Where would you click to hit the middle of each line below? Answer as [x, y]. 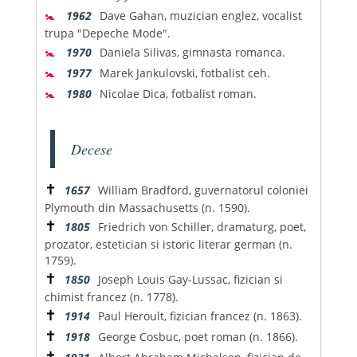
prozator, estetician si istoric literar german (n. [168, 244]
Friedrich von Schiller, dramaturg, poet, [202, 226]
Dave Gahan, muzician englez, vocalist [200, 15]
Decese [91, 149]
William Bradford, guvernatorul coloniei [203, 190]
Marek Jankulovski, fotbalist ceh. [184, 73]
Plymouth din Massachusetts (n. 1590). [147, 207]
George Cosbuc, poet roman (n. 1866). [198, 336]
